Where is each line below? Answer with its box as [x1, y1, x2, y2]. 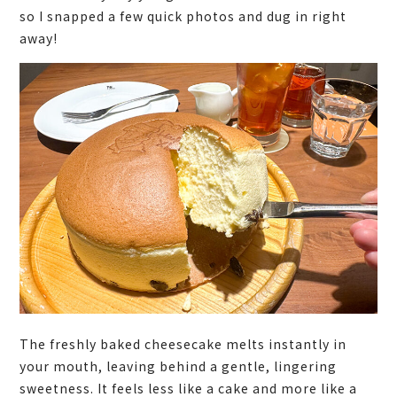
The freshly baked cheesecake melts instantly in [19, 334, 347, 353]
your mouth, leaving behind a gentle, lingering [19, 356, 338, 375]
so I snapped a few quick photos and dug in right [19, 7, 347, 26]
